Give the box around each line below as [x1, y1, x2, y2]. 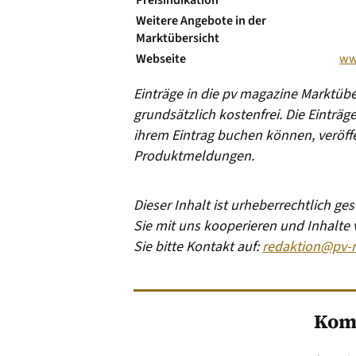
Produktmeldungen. [133, 145, 254, 166]
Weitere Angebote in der [136, 11, 266, 29]
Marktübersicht [136, 29, 219, 47]
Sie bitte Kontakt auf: [133, 236, 262, 257]
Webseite [136, 49, 186, 68]
